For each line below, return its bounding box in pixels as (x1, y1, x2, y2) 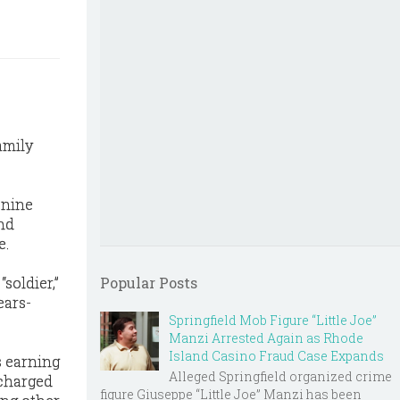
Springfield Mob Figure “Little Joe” (169, 312, 377, 329)
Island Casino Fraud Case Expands (169, 347, 384, 364)
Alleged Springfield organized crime (169, 367, 392, 385)
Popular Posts (100, 273, 197, 292)
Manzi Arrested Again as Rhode (169, 329, 363, 346)
